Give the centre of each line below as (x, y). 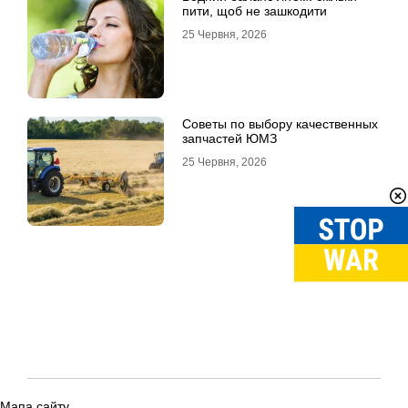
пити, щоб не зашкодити (255, 11)
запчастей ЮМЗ (229, 138)
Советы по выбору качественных (280, 124)
